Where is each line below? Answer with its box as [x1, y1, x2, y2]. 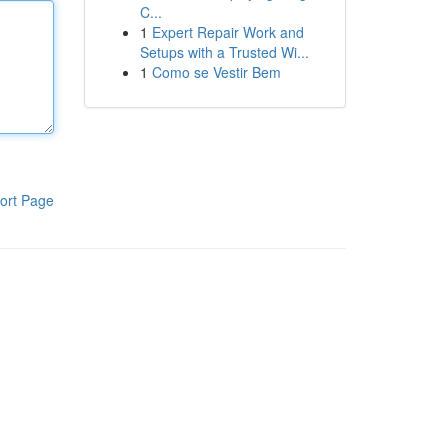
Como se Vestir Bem [151, 62, 281, 82]
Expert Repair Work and [151, 22, 304, 42]
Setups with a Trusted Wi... [139, 42, 309, 62]
